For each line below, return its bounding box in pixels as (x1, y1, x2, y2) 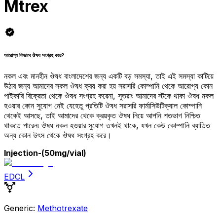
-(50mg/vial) (38, 148, 86, 158)
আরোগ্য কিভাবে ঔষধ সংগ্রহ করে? (4, 52, 64, 59)
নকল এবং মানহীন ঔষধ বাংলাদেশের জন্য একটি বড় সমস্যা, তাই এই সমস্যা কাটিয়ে (4, 71, 214, 81)
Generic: (4, 203, 35, 214)
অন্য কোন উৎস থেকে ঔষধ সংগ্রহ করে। (4, 130, 111, 141)
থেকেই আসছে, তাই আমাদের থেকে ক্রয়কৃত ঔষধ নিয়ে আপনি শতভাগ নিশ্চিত (4, 110, 200, 121)
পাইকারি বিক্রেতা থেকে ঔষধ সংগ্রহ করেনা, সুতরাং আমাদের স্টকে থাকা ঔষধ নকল (4, 91, 214, 101)
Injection (4, 148, 38, 158)
